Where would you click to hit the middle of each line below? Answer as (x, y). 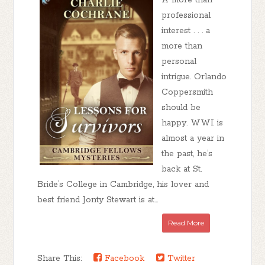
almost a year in (193, 138)
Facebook (123, 258)
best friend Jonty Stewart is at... (98, 200)
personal (179, 62)
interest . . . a (186, 31)
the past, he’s (187, 154)
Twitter (180, 258)
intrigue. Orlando (194, 77)
